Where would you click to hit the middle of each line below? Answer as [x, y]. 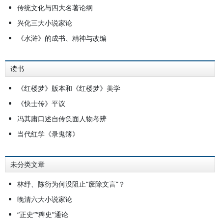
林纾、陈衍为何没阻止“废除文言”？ [71, 184]
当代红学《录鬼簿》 [48, 134]
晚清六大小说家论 [45, 199]
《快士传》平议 [41, 103]
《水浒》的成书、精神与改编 [62, 38]
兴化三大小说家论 [45, 23]
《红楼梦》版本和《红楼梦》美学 [69, 88]
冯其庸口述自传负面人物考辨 [62, 119]
